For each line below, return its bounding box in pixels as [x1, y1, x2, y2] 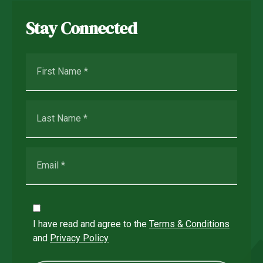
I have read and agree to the [33, 218, 149, 230]
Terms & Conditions [149, 218, 230, 230]
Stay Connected [26, 16, 137, 39]
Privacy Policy [50, 232, 109, 244]
